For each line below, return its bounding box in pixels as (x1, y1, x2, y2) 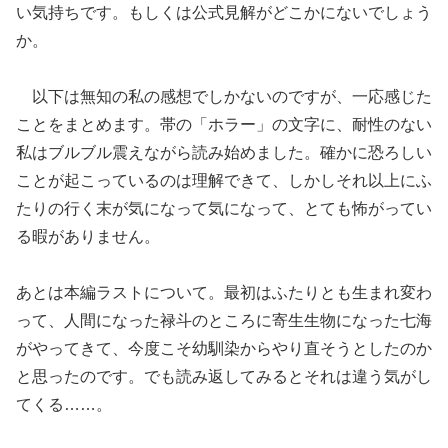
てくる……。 (16, 396, 112, 414)
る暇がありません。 (16, 228, 160, 246)
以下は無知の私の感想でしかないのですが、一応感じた (32, 88, 432, 106)
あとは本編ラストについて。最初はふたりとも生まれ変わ (16, 284, 432, 302)
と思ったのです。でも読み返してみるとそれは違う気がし (16, 368, 432, 386)
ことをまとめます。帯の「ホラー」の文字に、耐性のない (16, 116, 432, 134)
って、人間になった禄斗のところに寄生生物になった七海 (16, 312, 432, 330)
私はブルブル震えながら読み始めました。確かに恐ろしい (16, 144, 432, 162)
